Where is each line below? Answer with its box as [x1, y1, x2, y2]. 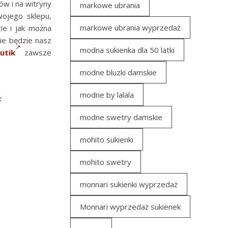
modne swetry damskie [80, 112, 162, 122]
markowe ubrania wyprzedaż [80, 22, 181, 33]
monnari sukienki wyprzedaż [80, 179, 178, 189]
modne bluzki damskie [80, 67, 157, 77]
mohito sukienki [80, 134, 133, 145]
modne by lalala [80, 90, 134, 100]
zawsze [20, 47, 51, 58]
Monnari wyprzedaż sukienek [80, 202, 181, 212]
